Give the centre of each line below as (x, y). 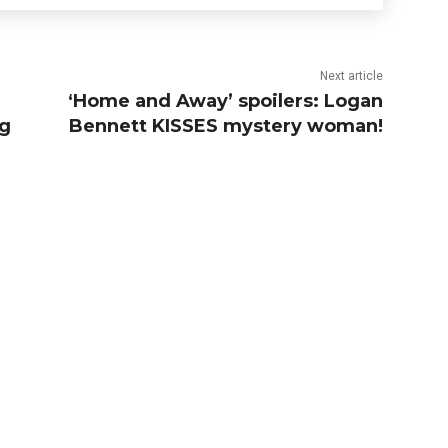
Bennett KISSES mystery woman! (226, 126)
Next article (352, 76)
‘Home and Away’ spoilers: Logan (226, 101)
